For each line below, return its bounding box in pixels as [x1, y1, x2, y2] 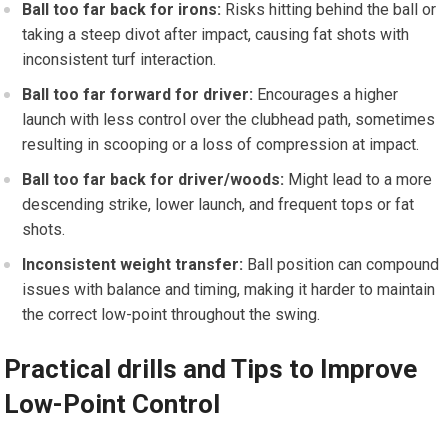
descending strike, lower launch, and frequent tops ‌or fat [22, 195, 415, 215]
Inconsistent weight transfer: [22, 255, 244, 275]
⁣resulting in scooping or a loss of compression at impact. [22, 135, 420, 155]
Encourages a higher [253, 85, 399, 105]
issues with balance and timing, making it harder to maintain [22, 280, 436, 300]
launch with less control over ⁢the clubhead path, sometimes [22, 110, 436, 130]
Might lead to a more [284, 170, 433, 190]
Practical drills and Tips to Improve [4, 354, 418, 385]
